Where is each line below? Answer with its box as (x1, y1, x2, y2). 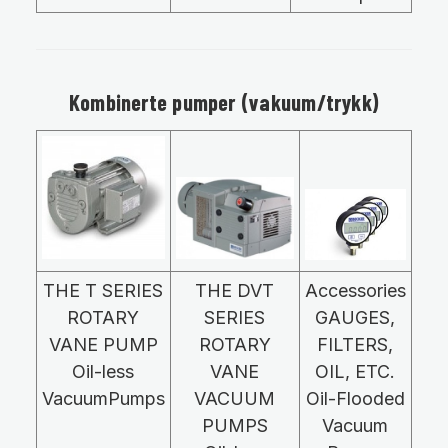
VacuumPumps (41, 388, 165, 410)
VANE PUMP (48, 334, 158, 356)
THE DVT (195, 280, 275, 302)
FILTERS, (317, 334, 394, 356)
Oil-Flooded (305, 388, 405, 410)
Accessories (304, 280, 406, 302)
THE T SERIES (43, 280, 164, 302)
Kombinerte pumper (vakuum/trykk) (68, 88, 380, 117)
